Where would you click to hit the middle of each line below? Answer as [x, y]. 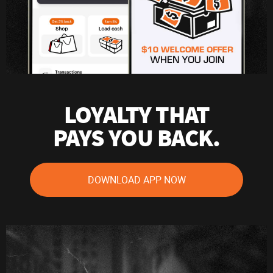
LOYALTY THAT [136, 114]
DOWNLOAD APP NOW [136, 180]
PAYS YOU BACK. [136, 137]
